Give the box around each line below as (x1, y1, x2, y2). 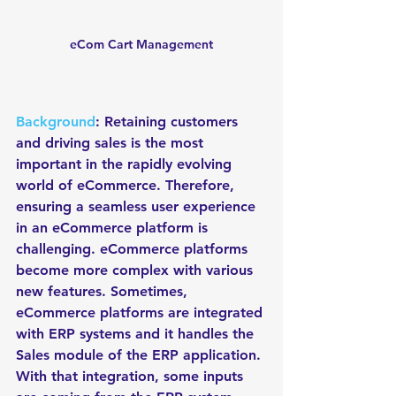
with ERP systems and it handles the (16, 325, 258, 342)
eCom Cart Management (70, 36, 213, 52)
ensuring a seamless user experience (16, 198, 260, 215)
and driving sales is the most (16, 134, 208, 151)
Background (16, 113, 95, 130)
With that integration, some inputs (16, 368, 247, 385)
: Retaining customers (95, 113, 242, 130)
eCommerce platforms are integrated (16, 304, 267, 321)
